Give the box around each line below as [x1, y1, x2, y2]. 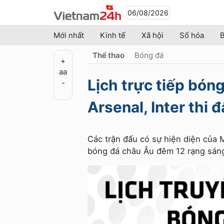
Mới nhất [53, 30, 84, 40]
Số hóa [179, 30, 204, 40]
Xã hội [141, 30, 163, 40]
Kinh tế [100, 30, 125, 40]
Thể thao [92, 50, 124, 60]
